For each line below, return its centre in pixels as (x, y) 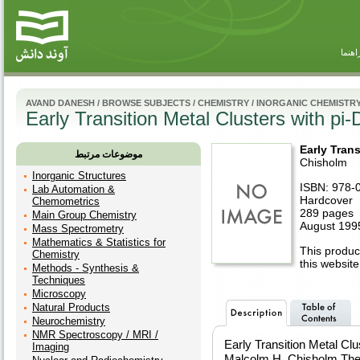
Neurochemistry (69, 321)
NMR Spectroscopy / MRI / (95, 335)
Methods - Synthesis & (86, 268)
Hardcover (326, 200)
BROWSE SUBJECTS (146, 103)
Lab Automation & (74, 189)
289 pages (327, 213)
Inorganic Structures (79, 176)
